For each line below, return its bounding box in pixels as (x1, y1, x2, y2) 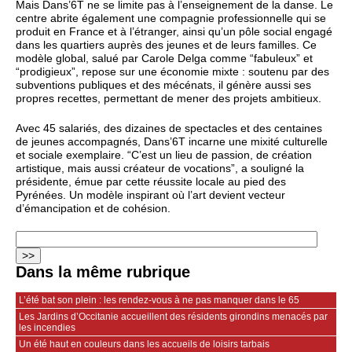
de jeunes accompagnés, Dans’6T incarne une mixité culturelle (16, 135, 328, 148)
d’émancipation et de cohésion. (16, 202, 170, 214)
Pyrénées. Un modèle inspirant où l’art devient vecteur (16, 189, 285, 201)
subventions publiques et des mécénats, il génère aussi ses (16, 79, 311, 92)
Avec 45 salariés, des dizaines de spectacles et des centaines (16, 122, 322, 134)
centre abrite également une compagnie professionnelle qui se (16, 13, 326, 25)
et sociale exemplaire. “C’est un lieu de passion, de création (16, 148, 312, 161)
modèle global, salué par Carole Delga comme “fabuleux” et (16, 53, 313, 65)
